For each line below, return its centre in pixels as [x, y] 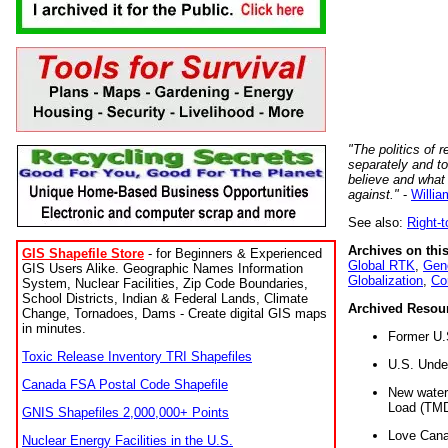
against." [373, 194]
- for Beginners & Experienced [233, 253]
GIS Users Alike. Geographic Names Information [162, 268]
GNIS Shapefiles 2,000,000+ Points [125, 412]
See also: [377, 222]
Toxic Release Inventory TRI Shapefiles [137, 356]
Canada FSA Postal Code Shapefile [125, 384]
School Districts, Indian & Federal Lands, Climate [165, 298]
